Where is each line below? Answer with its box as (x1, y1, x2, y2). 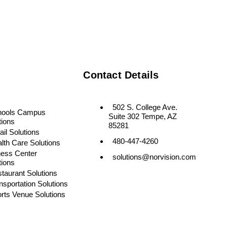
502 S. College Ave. (112, 102, 178, 111)
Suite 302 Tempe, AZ (108, 111, 177, 121)
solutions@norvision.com (112, 152, 197, 161)
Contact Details (83, 69, 159, 81)
